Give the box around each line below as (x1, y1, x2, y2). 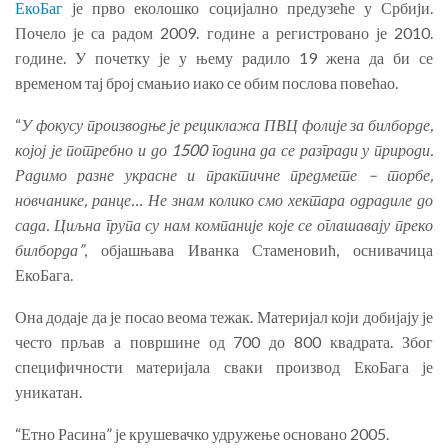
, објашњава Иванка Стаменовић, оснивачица (84, 240, 433, 260)
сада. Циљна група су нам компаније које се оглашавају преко (15, 215, 433, 235)
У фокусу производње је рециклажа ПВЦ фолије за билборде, (21, 115, 433, 135)
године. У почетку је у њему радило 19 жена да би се (15, 48, 433, 68)
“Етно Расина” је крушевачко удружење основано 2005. (15, 424, 389, 444)
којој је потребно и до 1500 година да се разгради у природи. (15, 140, 433, 160)
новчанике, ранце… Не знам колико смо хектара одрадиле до (15, 190, 433, 210)
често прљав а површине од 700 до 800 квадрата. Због (15, 332, 433, 352)
